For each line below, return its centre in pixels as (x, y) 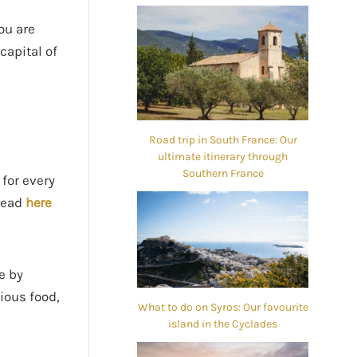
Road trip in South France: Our (223, 139)
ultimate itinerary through (223, 156)
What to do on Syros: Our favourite (223, 307)
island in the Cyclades (223, 324)
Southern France (223, 173)
